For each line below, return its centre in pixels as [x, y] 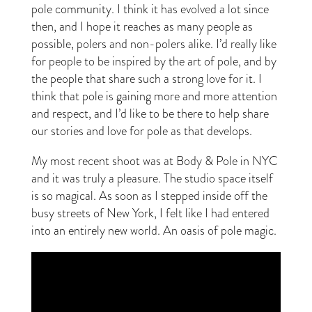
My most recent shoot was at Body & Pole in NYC [154, 161]
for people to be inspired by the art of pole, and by [154, 62]
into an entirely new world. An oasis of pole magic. [154, 231]
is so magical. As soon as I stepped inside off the [149, 196]
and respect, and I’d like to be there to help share [150, 114]
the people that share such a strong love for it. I [146, 79]
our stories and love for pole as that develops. [141, 131]
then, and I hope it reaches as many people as [142, 27]
